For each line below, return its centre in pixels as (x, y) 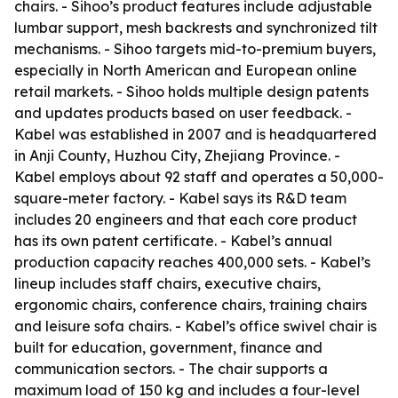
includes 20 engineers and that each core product (186, 219)
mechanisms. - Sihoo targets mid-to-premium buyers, (195, 49)
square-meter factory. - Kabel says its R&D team (180, 198)
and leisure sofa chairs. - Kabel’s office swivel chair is (195, 326)
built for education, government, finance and (168, 347)
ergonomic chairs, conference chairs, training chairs (191, 305)
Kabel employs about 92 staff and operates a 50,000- (199, 177)
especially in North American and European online (186, 70)
